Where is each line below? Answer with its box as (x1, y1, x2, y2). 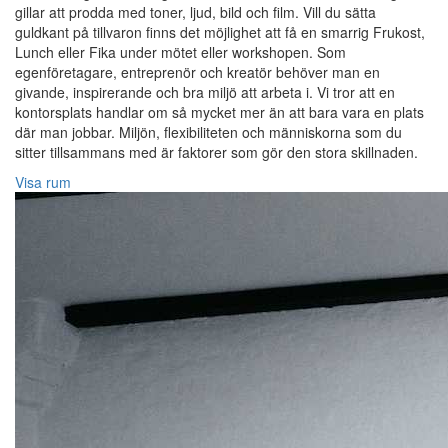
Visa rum (15, 172, 71, 193)
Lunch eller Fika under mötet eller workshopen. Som (15, 42, 346, 63)
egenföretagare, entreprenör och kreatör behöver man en (15, 62, 380, 83)
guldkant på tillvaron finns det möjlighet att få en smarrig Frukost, (15, 22, 425, 43)
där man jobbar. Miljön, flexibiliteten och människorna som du (15, 122, 402, 143)
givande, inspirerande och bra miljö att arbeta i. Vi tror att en (15, 82, 395, 103)
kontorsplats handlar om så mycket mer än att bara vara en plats (15, 102, 424, 123)
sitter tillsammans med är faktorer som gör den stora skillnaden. (15, 142, 418, 163)
